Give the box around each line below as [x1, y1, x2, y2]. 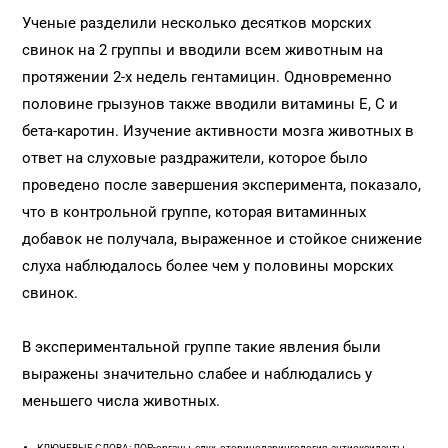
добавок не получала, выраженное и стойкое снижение [22, 230, 423, 248]
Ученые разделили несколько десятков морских [22, 14, 372, 32]
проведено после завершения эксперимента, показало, [22, 176, 422, 194]
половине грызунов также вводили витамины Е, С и [22, 95, 399, 113]
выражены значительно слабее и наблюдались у [22, 365, 373, 383]
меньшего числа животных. [22, 392, 221, 410]
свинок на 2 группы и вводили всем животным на [22, 41, 384, 59]
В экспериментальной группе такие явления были [22, 338, 382, 356]
